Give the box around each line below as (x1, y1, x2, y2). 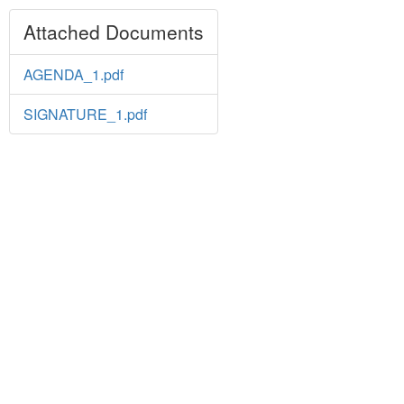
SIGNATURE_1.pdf (23, 104, 147, 124)
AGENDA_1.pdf (23, 64, 124, 85)
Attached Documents (23, 18, 204, 45)
